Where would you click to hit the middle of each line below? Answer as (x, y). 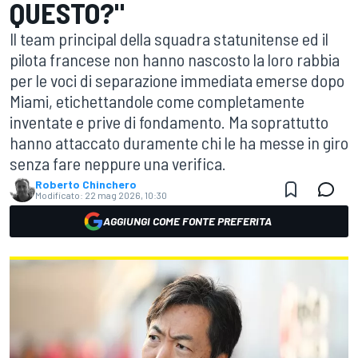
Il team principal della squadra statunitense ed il (169, 38)
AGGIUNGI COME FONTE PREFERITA (187, 221)
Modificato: (59, 195)
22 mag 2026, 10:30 (126, 195)
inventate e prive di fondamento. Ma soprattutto (169, 121)
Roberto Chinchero (86, 184)
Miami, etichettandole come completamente (157, 101)
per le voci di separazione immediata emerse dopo (177, 80)
